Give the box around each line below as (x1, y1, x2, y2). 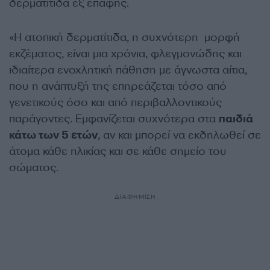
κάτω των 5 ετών (9, 128, 98, 143)
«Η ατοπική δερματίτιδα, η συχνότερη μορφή (9, 30, 240, 45)
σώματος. (9, 160, 58, 175)
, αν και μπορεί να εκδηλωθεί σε (98, 128, 261, 143)
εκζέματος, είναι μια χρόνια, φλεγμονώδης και (9, 46, 242, 61)
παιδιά (219, 111, 253, 127)
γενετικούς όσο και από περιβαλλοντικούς (9, 95, 222, 110)
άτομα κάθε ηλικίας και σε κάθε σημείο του (9, 144, 227, 159)
